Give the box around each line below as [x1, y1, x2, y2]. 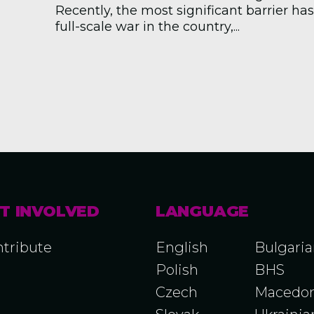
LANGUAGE [155, 202, 250, 221]
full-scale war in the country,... [55, 19, 240, 34]
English [155, 239, 208, 256]
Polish [155, 261, 198, 278]
